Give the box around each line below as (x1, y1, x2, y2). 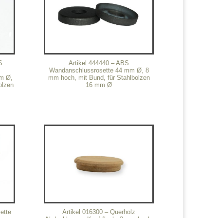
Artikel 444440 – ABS (69, 59, 129, 67)
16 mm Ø (86, 81, 112, 89)
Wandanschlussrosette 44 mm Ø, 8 (49, 66, 149, 74)
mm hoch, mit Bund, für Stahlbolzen (48, 73, 150, 81)
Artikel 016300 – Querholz (62, 208, 136, 216)
